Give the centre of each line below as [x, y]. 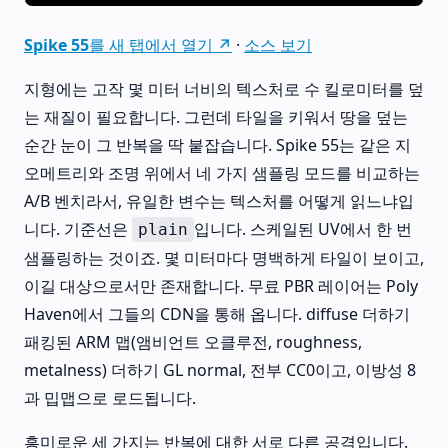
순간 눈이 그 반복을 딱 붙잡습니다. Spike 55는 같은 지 [217, 145]
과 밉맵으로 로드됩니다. [110, 398]
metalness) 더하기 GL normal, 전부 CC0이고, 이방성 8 [220, 370]
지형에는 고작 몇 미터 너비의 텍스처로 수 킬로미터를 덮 [224, 89]
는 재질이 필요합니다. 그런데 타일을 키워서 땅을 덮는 [216, 117]
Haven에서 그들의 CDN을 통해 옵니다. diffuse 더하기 [217, 314]
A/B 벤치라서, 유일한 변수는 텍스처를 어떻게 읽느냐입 [219, 201]
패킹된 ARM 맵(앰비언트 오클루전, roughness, [193, 342]
